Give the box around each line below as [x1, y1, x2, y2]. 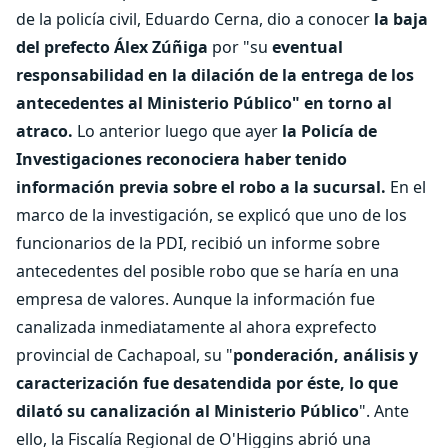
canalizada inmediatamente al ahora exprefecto [16, 316, 377, 338]
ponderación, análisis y [233, 344, 418, 366]
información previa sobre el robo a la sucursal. [16, 176, 386, 198]
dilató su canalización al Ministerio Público [16, 400, 359, 422]
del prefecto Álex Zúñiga [16, 36, 208, 58]
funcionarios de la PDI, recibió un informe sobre [16, 232, 380, 254]
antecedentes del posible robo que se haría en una [16, 260, 399, 282]
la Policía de [282, 120, 377, 142]
